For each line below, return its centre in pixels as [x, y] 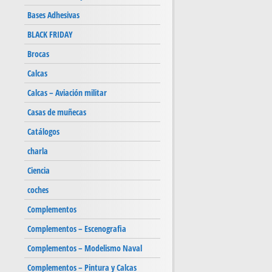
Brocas [38, 54]
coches [38, 190]
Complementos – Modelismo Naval [85, 248]
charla [38, 151]
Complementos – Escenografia [77, 229]
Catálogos [43, 132]
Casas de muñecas [57, 112]
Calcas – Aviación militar [67, 93]
